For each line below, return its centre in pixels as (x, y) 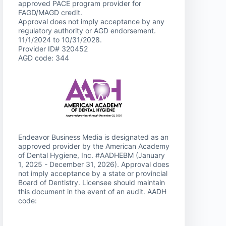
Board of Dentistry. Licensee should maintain (92, 182)
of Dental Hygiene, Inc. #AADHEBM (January (92, 155)
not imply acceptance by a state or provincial (93, 173)
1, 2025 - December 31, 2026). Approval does (94, 164)
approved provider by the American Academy (94, 146)
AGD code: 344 (44, 58)
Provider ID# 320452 (53, 49)
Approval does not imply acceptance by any (91, 22)
